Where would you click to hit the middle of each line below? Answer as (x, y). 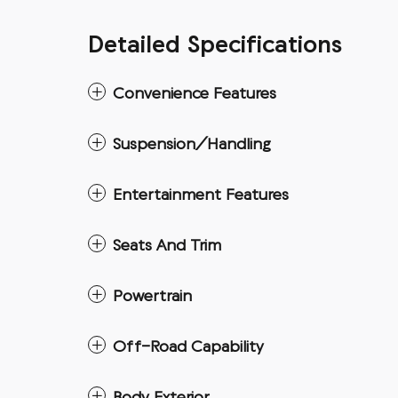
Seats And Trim (167, 247)
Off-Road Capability (188, 348)
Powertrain (152, 297)
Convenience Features (195, 95)
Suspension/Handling (192, 145)
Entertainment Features (201, 196)
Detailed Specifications (215, 47)
